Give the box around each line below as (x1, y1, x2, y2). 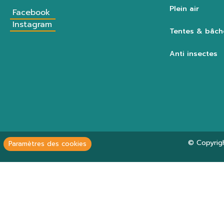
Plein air (169, 3, 199, 14)
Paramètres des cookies (8, 139, 86, 148)
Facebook (12, 6, 50, 18)
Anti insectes (169, 48, 217, 59)
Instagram (12, 18, 52, 30)
